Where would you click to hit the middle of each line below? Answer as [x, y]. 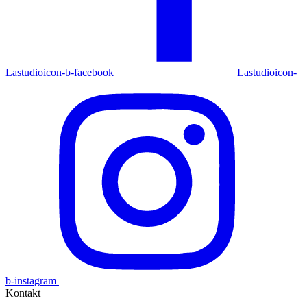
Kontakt [23, 293]
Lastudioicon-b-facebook [60, 72]
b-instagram [31, 280]
